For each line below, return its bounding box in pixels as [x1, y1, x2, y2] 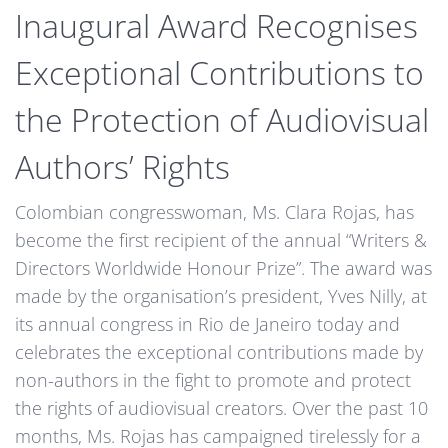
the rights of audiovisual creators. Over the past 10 [15, 396, 428, 421]
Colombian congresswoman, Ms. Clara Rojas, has [15, 200, 414, 225]
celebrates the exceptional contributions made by [15, 340, 423, 365]
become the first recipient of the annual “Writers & [15, 228, 427, 253]
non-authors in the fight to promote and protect [15, 368, 411, 393]
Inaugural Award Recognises [15, 4, 418, 48]
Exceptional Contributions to [15, 51, 424, 95]
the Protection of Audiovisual [15, 98, 429, 142]
